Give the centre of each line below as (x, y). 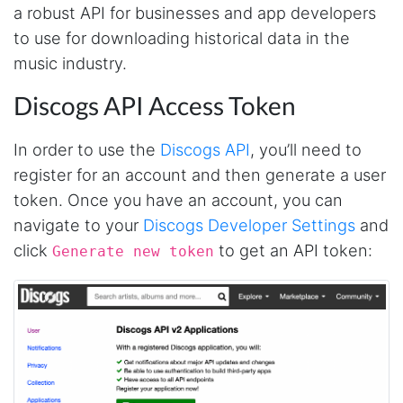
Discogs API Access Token (155, 106)
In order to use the (87, 149)
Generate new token (133, 251)
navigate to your (78, 224)
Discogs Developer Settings (249, 224)
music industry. (70, 63)
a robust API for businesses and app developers (195, 12)
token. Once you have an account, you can (178, 199)
